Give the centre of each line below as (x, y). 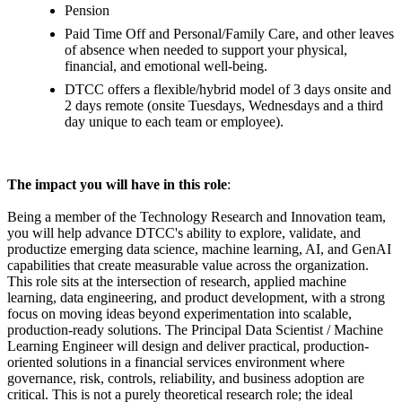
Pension (87, 10)
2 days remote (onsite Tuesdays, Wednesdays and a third (224, 105)
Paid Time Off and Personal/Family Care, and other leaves (229, 33)
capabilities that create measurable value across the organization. (188, 265)
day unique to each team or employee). (174, 121)
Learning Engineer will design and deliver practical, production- (188, 345)
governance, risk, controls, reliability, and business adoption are (186, 378)
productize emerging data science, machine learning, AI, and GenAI (199, 249)
